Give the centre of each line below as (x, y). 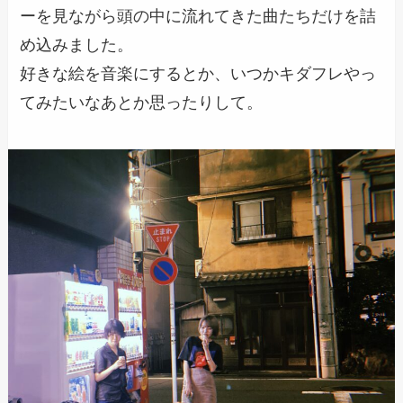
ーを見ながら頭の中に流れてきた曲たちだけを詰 (198, 16)
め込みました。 (77, 45)
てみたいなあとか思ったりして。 (142, 102)
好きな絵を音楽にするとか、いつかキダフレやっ (198, 73)
